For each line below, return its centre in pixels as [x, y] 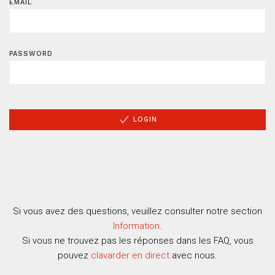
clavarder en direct [130, 255]
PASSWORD [31, 53]
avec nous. [193, 255]
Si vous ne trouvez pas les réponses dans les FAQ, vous [137, 240]
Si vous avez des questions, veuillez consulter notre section [137, 211]
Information [136, 226]
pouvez [74, 255]
